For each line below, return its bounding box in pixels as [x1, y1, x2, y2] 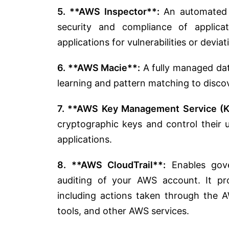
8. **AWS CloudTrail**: [57, 159, 166, 170]
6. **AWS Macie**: [57, 62, 141, 73]
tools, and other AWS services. [57, 205, 189, 216]
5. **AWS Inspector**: [57, 6, 159, 17]
